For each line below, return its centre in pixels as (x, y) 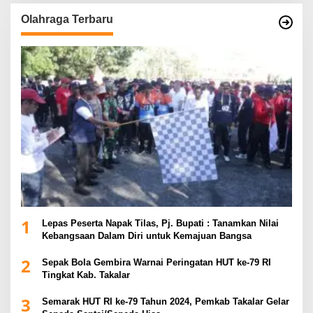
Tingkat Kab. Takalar (86, 275)
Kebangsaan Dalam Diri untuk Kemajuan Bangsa (148, 236)
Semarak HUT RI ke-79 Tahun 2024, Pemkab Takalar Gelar (166, 302)
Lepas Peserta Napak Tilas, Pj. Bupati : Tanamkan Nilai (160, 224)
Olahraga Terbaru (67, 20)
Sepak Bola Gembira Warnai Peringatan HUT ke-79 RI (156, 263)
